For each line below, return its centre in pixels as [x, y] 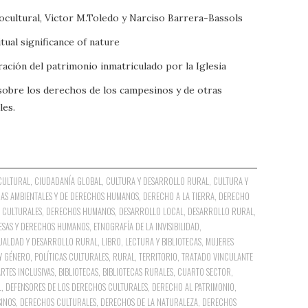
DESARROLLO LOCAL [151, 211]
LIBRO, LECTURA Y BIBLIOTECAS [152, 241]
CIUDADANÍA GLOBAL [68, 181]
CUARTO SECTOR [205, 272]
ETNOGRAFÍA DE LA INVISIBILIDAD [146, 226]
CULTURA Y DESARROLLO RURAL [158, 181]
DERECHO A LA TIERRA [179, 196]
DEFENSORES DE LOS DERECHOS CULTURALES [77, 287]
